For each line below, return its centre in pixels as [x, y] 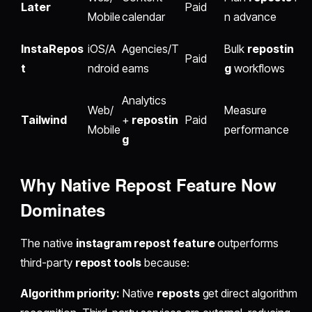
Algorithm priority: [70, 294]
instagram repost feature [145, 243]
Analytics [144, 101]
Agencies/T [150, 49]
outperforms [247, 243]
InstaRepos [52, 49]
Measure [245, 110]
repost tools [108, 263]
